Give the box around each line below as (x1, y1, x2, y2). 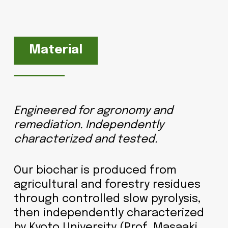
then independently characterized (13, 207, 204, 219)
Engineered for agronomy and (13, 105, 173, 117)
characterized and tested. (13, 133, 158, 145)
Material (29, 44, 83, 57)
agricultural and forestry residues (13, 179, 201, 190)
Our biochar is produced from (13, 164, 177, 176)
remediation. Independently (13, 119, 164, 131)
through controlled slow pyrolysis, (13, 193, 201, 205)
